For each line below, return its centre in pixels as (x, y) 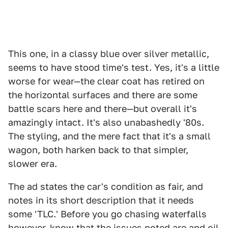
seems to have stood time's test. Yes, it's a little (114, 67)
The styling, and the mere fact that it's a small (109, 136)
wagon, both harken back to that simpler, (98, 150)
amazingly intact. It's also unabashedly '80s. (106, 122)
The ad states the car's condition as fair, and (106, 187)
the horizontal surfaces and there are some (103, 95)
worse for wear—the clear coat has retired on (106, 81)
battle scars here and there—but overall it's (103, 109)
